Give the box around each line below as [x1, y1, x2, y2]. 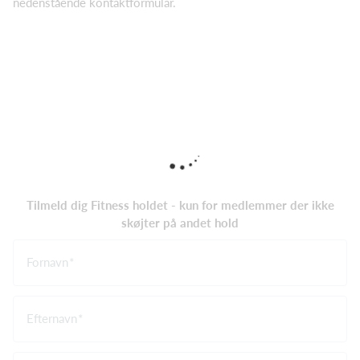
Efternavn [27, 310, 77, 325]
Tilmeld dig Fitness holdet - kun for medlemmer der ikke [26, 197, 334, 212]
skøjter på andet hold [121, 215, 239, 230]
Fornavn [27, 254, 68, 269]
